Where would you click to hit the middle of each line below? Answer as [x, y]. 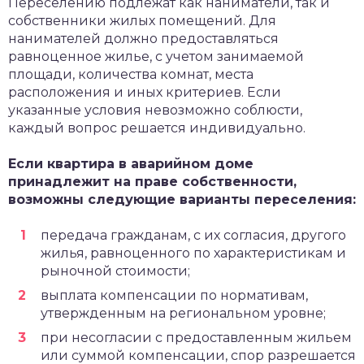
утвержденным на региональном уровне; [183, 313]
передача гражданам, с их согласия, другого [193, 235]
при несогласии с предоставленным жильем [196, 338]
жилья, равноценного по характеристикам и [193, 253]
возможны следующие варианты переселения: [182, 199]
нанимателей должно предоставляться [143, 39]
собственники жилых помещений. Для [142, 21]
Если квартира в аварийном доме [131, 164]
